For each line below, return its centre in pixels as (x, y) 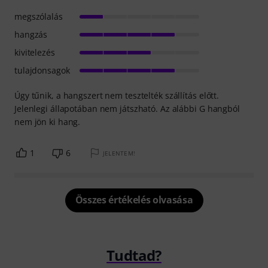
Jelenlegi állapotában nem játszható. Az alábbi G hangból (127, 108)
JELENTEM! (119, 153)
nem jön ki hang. (48, 121)
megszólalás (39, 16)
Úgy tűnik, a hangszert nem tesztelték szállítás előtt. (117, 95)
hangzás (31, 34)
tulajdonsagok (42, 70)
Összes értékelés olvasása (134, 200)
